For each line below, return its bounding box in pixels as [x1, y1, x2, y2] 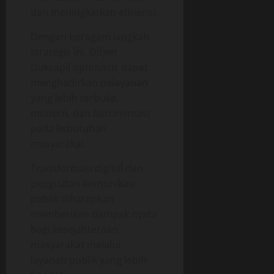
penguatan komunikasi [31, 177, 136, 191]
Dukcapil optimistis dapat [31, 61, 148, 75]
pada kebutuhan [31, 122, 106, 136]
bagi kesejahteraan [31, 223, 118, 237]
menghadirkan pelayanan [31, 76, 148, 90]
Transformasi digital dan [31, 161, 143, 176]
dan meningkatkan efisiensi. [31, 6, 158, 20]
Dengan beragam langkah [31, 30, 149, 44]
